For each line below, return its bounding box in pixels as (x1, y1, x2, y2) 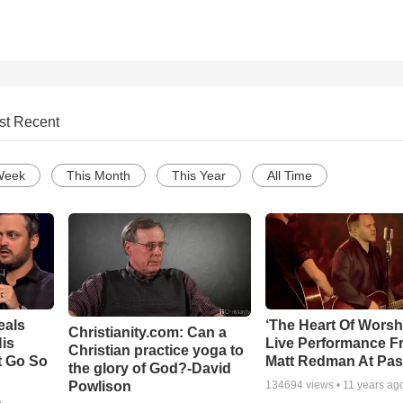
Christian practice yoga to (67, 342, 244, 358)
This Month (67, 168, 130, 184)
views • (303, 379, 344, 392)
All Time (267, 168, 312, 184)
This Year (172, 168, 226, 184)
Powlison (67, 378, 131, 394)
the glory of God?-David (67, 360, 231, 376)
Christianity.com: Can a (67, 324, 227, 340)
